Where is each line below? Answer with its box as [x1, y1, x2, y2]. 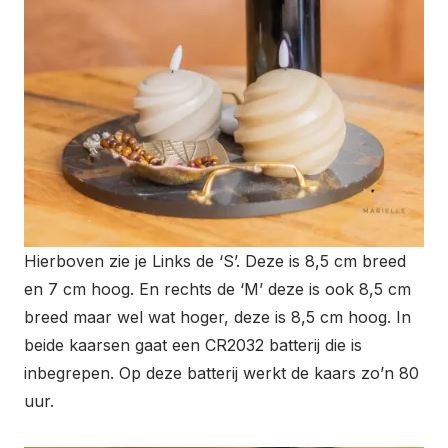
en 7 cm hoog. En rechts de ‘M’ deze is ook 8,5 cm [24, 279, 411, 300]
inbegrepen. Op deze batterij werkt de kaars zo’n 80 [24, 363, 419, 384]
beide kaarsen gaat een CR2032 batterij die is [24, 335, 362, 356]
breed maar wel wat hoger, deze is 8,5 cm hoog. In [24, 307, 411, 328]
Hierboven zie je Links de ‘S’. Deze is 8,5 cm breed [24, 251, 406, 272]
